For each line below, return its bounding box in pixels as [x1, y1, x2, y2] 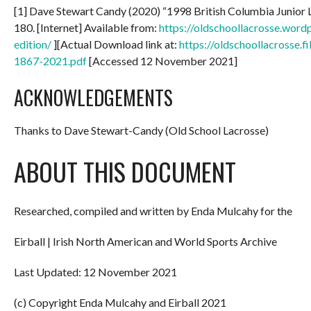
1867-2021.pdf [14, 53, 87, 67]
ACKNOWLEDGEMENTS [14, 83, 173, 112]
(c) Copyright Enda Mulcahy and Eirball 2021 [14, 295, 226, 309]
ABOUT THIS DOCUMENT [14, 152, 236, 190]
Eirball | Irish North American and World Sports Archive [14, 234, 277, 248]
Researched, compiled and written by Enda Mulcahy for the [14, 203, 292, 217]
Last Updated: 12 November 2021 [14, 264, 177, 278]
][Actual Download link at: [51, 37, 179, 51]
